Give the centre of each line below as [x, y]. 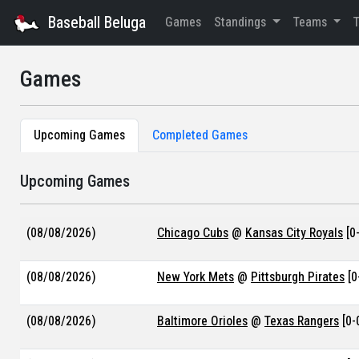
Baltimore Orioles [202, 321]
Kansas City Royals [294, 233]
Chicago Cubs [193, 233]
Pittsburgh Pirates [298, 277]
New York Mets [196, 277]
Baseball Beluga [97, 22]
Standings [242, 22]
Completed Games [200, 135]
